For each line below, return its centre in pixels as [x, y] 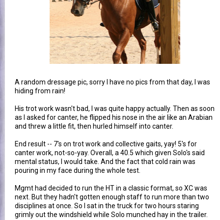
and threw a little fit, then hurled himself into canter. [94, 126]
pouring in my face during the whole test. [78, 170]
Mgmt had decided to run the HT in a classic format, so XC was [111, 188]
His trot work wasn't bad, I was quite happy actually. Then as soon [115, 108]
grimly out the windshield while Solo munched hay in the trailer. [111, 214]
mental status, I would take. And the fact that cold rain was [105, 161]
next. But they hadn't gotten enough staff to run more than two [112, 197]
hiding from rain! [40, 91]
